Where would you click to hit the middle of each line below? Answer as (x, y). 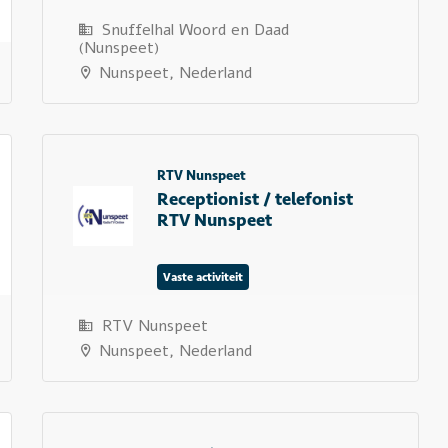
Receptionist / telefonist (254, 199)
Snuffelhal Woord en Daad (192, 30)
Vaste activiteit (202, 277)
